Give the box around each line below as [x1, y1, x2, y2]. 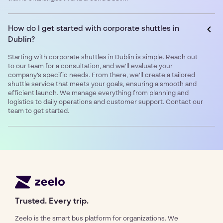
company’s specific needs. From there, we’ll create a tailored [8, 72, 195, 79]
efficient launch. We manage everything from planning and [8, 90, 189, 97]
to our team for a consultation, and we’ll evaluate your [8, 63, 173, 70]
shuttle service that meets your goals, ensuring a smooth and [8, 81, 197, 88]
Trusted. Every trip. [15, 197, 89, 206]
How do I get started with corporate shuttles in [8, 25, 179, 33]
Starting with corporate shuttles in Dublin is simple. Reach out [8, 54, 198, 61]
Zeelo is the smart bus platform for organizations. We [15, 215, 178, 222]
